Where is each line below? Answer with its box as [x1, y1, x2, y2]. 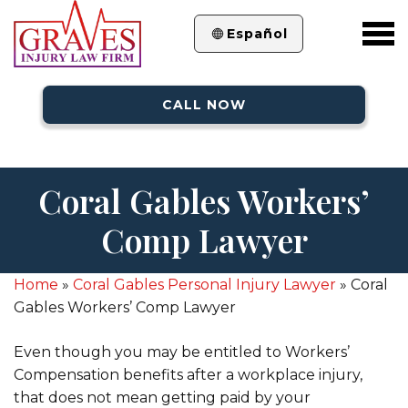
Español [226, 25, 288, 42]
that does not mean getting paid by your [14, 389, 311, 406]
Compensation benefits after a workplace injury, [14, 366, 362, 383]
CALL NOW [162, 96, 246, 113]
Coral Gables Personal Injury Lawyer [73, 276, 336, 293]
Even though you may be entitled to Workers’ [14, 343, 350, 361]
